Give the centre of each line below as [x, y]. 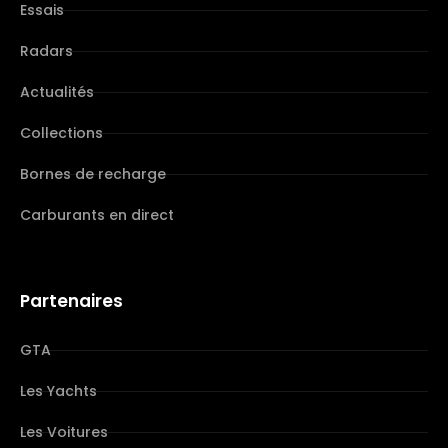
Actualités [57, 92]
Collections [61, 133]
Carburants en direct [97, 215]
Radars [46, 51]
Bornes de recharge [93, 174]
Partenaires [71, 301]
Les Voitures [64, 432]
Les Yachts [58, 391]
